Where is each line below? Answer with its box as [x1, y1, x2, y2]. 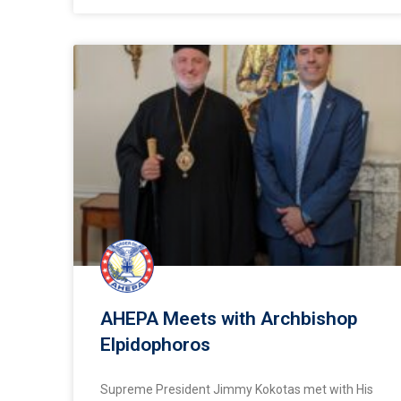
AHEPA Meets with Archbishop [100, 307, 357, 329]
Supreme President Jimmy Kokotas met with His [100, 381, 373, 397]
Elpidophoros [100, 333, 210, 355]
